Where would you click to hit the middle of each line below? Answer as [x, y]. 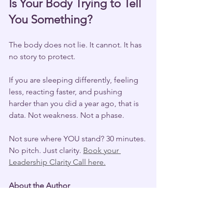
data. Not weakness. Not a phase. [66, 115]
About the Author [39, 185]
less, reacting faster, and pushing [66, 91]
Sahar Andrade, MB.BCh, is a [59, 209]
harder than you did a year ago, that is [75, 103]
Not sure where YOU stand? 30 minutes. [78, 138]
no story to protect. [42, 56]
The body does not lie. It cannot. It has [76, 44]
